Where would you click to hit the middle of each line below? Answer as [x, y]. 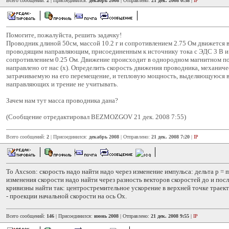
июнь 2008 [106, 216]
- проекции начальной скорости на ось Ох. [66, 196]
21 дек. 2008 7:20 [170, 137]
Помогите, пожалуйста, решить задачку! [64, 35]
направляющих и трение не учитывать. [62, 84]
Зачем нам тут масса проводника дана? [62, 100]
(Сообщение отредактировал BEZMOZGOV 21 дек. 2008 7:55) [96, 117]
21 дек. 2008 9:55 [170, 216]
